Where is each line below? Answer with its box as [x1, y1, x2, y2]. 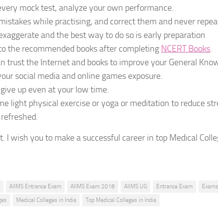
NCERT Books [161, 43, 210, 54]
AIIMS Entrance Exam [9, 182, 61, 190]
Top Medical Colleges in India [86, 196, 156, 203]
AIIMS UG [124, 182, 147, 190]
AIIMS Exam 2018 [71, 182, 115, 190]
